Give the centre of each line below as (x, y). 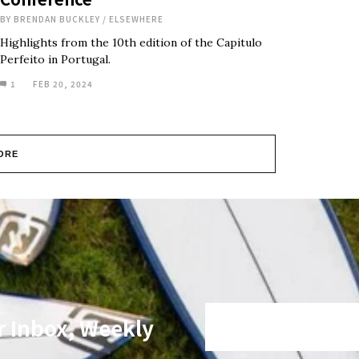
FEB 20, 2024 (63, 84)
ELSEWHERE (136, 19)
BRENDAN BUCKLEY (57, 19)
